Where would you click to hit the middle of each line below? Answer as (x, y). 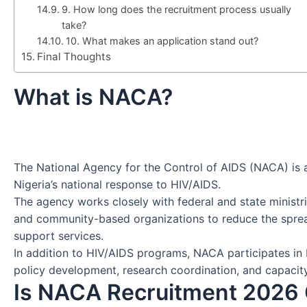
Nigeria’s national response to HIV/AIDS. (117, 185)
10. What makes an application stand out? (162, 40)
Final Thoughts (74, 56)
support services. (59, 236)
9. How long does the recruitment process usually (176, 9)
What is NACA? (93, 97)
